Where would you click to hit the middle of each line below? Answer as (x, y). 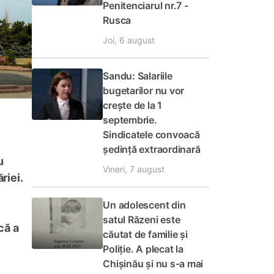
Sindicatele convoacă (151, 135)
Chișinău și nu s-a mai (153, 264)
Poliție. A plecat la (143, 249)
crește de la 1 (133, 105)
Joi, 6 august (129, 40)
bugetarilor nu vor (144, 91)
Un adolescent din (144, 205)
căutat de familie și (145, 234)
